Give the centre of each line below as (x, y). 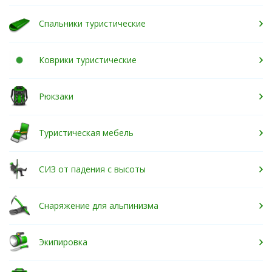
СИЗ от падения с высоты (92, 169)
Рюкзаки (56, 96)
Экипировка (63, 242)
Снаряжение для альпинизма (99, 206)
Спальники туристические (92, 23)
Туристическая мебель (86, 133)
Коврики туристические (88, 60)
